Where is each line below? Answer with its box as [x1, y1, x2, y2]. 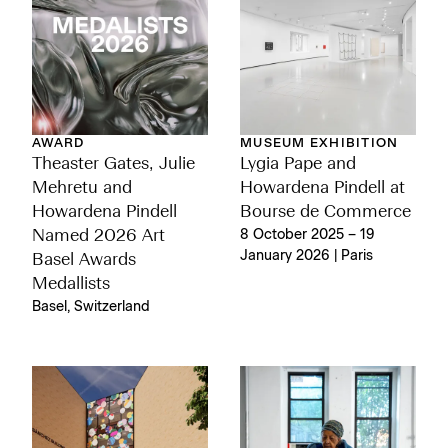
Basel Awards [32, 252, 136, 269]
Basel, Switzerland [32, 300, 150, 314]
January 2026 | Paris [240, 249, 373, 263]
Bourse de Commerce [240, 204, 411, 221]
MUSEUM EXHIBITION [240, 137, 399, 150]
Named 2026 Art [32, 228, 165, 245]
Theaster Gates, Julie [32, 156, 195, 173]
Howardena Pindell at [240, 180, 405, 197]
